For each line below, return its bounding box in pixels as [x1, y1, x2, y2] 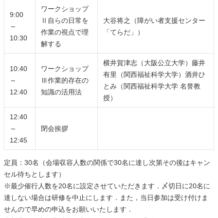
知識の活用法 [41, 88, 82, 96]
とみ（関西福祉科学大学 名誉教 [103, 82, 201, 90]
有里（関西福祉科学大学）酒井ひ [103, 70, 206, 78]
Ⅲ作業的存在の [41, 76, 89, 84]
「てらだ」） [103, 28, 145, 36]
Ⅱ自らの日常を [41, 16, 89, 24]
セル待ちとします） [4, 170, 65, 178]
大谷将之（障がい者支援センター [103, 16, 206, 24]
